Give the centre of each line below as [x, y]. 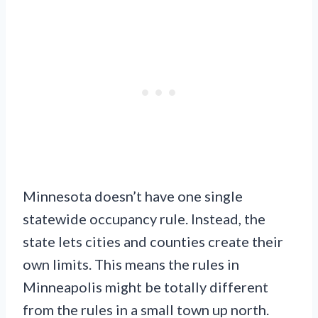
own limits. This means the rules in [131, 264]
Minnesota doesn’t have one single [133, 196]
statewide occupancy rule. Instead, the [144, 218]
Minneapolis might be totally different [146, 286]
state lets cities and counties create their [153, 241]
